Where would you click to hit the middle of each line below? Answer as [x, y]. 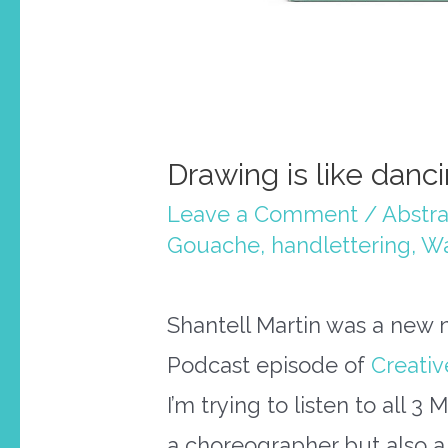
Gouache [213, 244]
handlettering [340, 244]
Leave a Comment [262, 213]
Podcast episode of [268, 364]
